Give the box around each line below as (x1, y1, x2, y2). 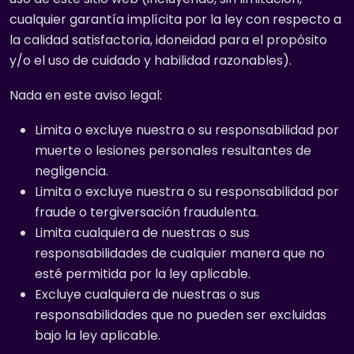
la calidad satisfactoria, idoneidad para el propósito (9, 31, 327, 49)
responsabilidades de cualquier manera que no (35, 244, 325, 262)
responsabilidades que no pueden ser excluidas (35, 306, 326, 324)
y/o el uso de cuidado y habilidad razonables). (9, 51, 292, 70)
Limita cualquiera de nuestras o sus (35, 224, 250, 242)
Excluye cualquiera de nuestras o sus (35, 285, 260, 303)
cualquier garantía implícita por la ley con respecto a (9, 10, 341, 28)
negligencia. (35, 162, 108, 180)
